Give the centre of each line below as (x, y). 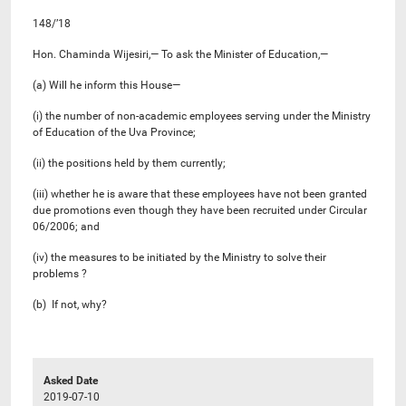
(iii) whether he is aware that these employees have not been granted (200, 193)
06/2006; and (66, 226)
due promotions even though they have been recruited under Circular (200, 210)
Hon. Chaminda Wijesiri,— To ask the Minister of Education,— (180, 54)
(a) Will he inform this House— (106, 85)
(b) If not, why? (70, 304)
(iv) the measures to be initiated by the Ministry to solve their (179, 257)
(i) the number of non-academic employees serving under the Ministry (202, 116)
